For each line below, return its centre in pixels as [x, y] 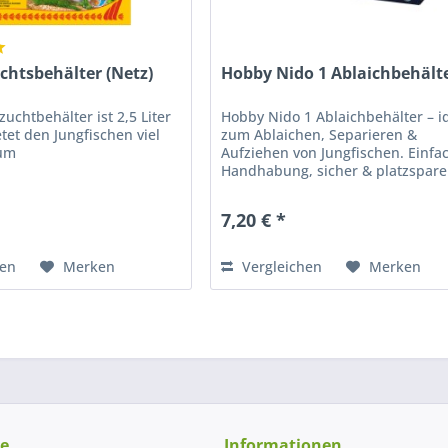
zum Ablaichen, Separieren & [319, 134]
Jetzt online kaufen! [286, 188]
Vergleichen [280, 266]
